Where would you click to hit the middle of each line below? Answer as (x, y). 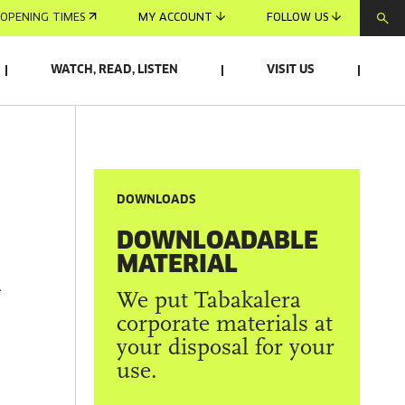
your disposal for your (226, 348)
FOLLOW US (297, 18)
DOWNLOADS (157, 200)
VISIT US (291, 70)
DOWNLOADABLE (218, 240)
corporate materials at (225, 325)
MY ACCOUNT (175, 18)
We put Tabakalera (209, 301)
